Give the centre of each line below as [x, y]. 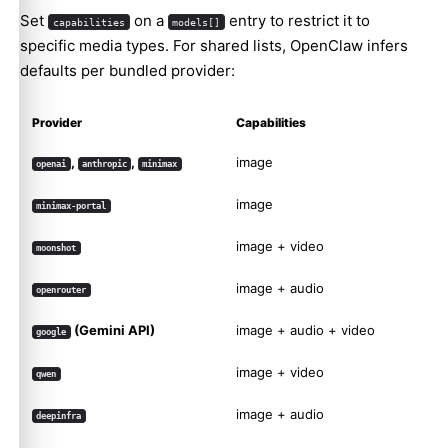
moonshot [56, 248]
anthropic [104, 164]
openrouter [61, 290]
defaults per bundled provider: [127, 71]
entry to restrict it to [298, 21]
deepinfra [59, 416]
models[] [196, 22]
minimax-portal [71, 206]
